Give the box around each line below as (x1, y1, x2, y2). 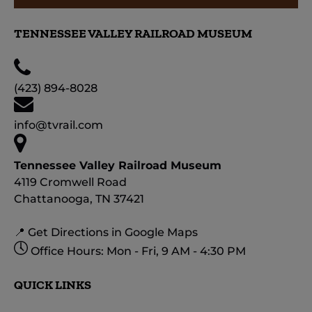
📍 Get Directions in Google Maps (14, 225, 198, 239)
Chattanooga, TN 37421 (14, 192, 144, 205)
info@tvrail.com (14, 118, 103, 132)
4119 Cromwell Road (14, 175, 127, 189)
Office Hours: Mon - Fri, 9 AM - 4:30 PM (31, 244, 246, 258)
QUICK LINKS (14, 276, 91, 292)
